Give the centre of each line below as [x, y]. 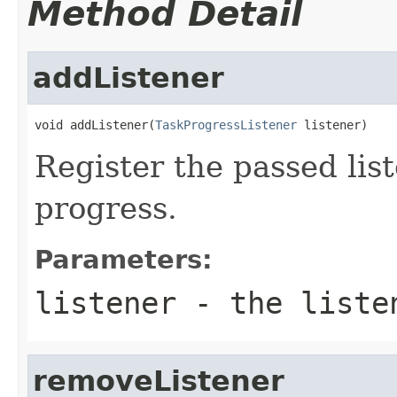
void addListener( [95, 125]
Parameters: [124, 259]
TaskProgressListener [226, 125]
